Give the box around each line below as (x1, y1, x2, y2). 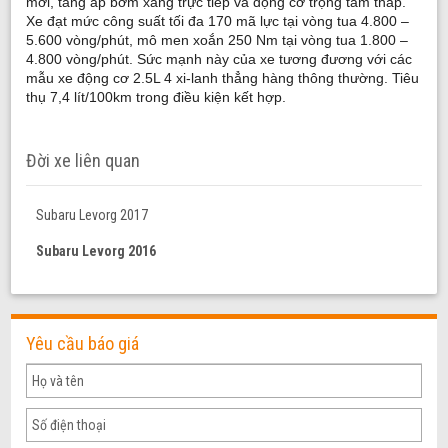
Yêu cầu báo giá (26, 333, 140, 355)
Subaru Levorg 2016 (36, 243, 157, 260)
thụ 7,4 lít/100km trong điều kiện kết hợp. (26, 88, 287, 105)
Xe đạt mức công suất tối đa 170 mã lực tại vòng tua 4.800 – (26, 12, 410, 29)
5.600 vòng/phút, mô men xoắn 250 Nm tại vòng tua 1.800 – (26, 31, 409, 48)
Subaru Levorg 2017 (36, 207, 149, 224)
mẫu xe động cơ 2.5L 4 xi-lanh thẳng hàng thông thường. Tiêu (26, 69, 420, 86)
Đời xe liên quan (26, 150, 141, 172)
